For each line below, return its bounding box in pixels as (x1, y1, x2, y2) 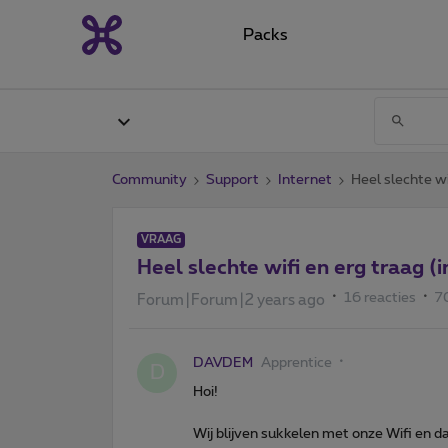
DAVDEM (193, 355, 253, 370)
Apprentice (261, 355, 332, 370)
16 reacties (344, 290, 416, 305)
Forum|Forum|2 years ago (137, 292, 325, 308)
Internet (278, 172, 332, 187)
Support (206, 172, 259, 187)
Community (112, 172, 187, 187)
